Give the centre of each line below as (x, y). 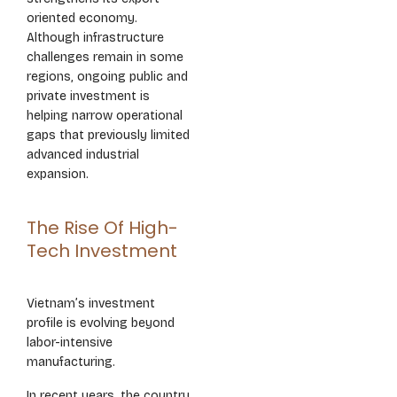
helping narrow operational (105, 116)
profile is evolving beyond (101, 323)
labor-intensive (70, 343)
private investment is (88, 97)
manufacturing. (71, 362)
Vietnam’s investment (91, 304)
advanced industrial (83, 155)
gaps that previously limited (108, 136)
